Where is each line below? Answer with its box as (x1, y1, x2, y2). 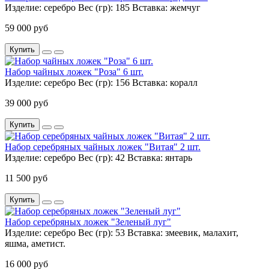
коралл (170, 77, 198, 88)
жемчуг (170, 2, 201, 13)
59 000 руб (5, 23, 48, 34)
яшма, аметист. (5, 238, 65, 249)
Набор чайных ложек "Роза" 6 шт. (5, 67, 144, 77)
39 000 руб (5, 98, 48, 109)
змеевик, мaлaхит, (165, 228, 238, 238)
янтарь (165, 153, 192, 163)
